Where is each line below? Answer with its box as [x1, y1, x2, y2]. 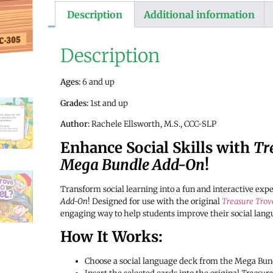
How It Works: [60, 227, 163, 246]
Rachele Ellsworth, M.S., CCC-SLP [89, 119, 216, 130]
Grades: [60, 97, 88, 108]
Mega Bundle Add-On [60, 155, 205, 174]
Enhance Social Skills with [60, 138, 253, 157]
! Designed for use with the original [87, 196, 222, 207]
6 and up [80, 77, 115, 88]
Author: [60, 119, 90, 130]
